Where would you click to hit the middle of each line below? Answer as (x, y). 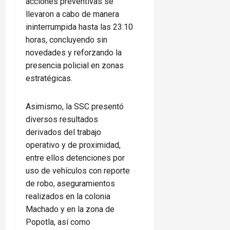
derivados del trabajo (63, 132)
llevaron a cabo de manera (72, 14)
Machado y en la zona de (70, 209)
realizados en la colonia (68, 197)
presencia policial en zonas (75, 66)
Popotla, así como (58, 222)
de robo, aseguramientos (70, 184)
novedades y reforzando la (74, 53)
